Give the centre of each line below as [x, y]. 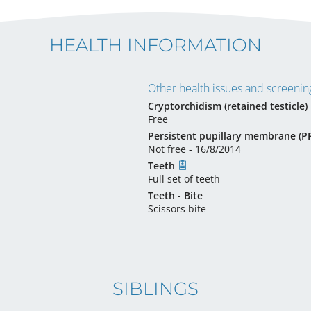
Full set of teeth [184, 179]
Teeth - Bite [175, 195]
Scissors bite [177, 209]
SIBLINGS [155, 289]
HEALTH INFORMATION [155, 45]
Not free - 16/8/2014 [194, 149]
